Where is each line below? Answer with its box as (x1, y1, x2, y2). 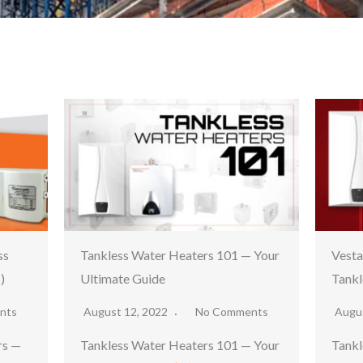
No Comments (195, 305, 268, 319)
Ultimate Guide (80, 271, 165, 287)
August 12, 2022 (83, 305, 170, 319)
